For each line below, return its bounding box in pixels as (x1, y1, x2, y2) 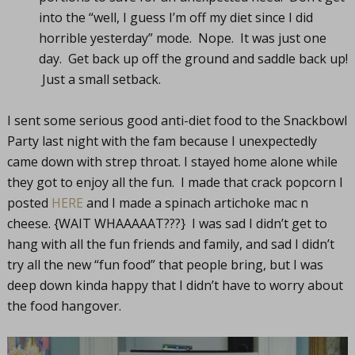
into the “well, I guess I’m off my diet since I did (38, 9, 313, 26)
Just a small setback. (38, 71, 161, 88)
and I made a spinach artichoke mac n (82, 194, 308, 212)
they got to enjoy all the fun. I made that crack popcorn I (6, 174, 343, 191)
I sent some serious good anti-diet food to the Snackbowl (6, 112, 347, 129)
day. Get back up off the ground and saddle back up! (38, 50, 348, 67)
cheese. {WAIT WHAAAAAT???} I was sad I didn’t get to (6, 215, 327, 232)
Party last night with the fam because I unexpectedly (6, 132, 317, 150)
